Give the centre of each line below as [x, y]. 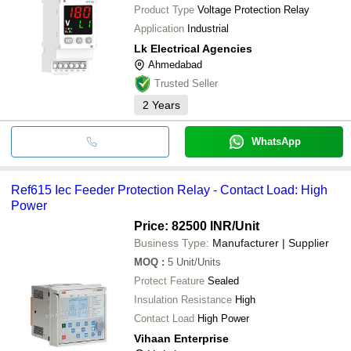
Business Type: [172, 242]
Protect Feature [169, 280]
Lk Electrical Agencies [193, 48]
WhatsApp [276, 141]
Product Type [164, 9]
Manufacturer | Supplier [271, 242]
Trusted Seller [186, 83]
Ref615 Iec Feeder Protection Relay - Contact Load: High [169, 190]
